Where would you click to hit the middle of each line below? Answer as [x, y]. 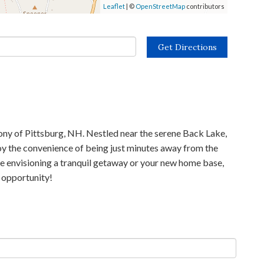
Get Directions [187, 47]
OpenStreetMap [160, 6]
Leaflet [114, 6]
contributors [205, 6]
